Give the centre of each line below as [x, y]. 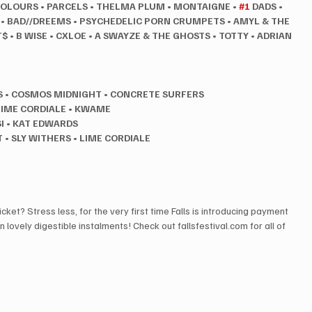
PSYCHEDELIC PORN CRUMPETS [153, 21]
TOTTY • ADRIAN [257, 36]
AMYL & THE [263, 21]
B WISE [32, 36]
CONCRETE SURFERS [157, 94]
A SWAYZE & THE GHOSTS [153, 36]
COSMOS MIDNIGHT [57, 94]
